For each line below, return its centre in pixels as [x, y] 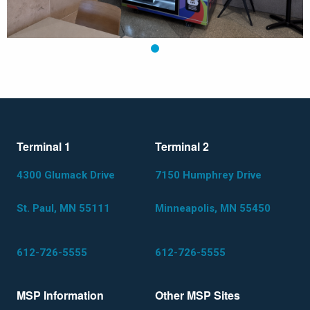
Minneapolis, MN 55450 [213, 209]
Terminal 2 [182, 147]
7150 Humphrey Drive [208, 175]
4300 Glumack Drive [66, 175]
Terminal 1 [44, 147]
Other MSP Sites [198, 295]
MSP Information [60, 295]
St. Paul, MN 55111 [63, 209]
